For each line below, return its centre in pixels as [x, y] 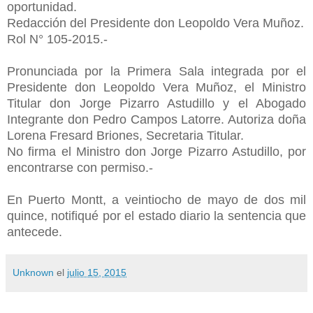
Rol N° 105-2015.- [57, 39]
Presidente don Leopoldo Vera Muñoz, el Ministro [156, 87]
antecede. [35, 232]
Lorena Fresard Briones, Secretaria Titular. [125, 135]
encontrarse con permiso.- [80, 167]
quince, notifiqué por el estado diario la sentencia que [156, 216]
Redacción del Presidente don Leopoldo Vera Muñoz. [155, 23]
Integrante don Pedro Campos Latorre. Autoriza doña [156, 119]
